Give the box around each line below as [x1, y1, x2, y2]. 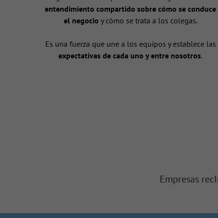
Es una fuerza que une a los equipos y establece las [45, 39, 216, 49]
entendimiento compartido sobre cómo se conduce [45, 4, 217, 14]
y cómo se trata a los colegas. [98, 16, 198, 26]
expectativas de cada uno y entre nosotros [58, 51, 201, 61]
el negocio [63, 16, 99, 26]
